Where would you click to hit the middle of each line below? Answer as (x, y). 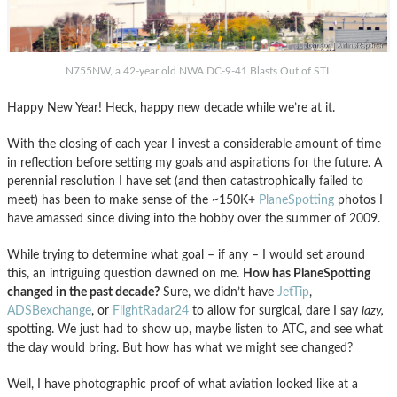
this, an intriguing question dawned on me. (125, 273)
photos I (358, 199)
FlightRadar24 (151, 310)
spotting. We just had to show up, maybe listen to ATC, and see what (195, 329)
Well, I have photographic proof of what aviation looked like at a (183, 384)
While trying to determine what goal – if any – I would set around (186, 254)
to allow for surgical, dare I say (275, 310)
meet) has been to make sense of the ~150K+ (133, 199)
